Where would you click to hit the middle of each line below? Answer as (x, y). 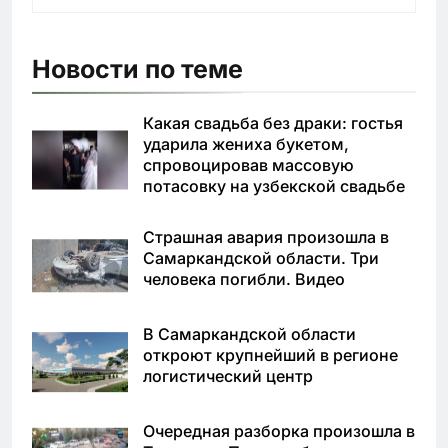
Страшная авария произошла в (266, 237)
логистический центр (228, 375)
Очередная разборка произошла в (279, 430)
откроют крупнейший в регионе (270, 354)
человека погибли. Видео (244, 279)
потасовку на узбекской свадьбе (274, 186)
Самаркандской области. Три (261, 258)
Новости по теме (137, 69)
